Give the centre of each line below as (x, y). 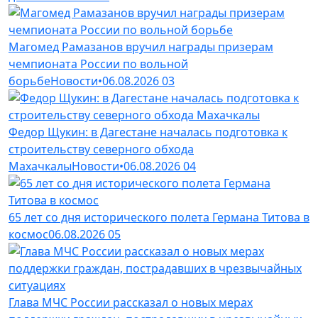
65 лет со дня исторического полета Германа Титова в (159, 217)
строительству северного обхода (101, 149)
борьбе (29, 81)
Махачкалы (40, 166)
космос (28, 234)
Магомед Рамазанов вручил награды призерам (141, 46)
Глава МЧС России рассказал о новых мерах (131, 302)
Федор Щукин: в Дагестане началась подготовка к (148, 132)
